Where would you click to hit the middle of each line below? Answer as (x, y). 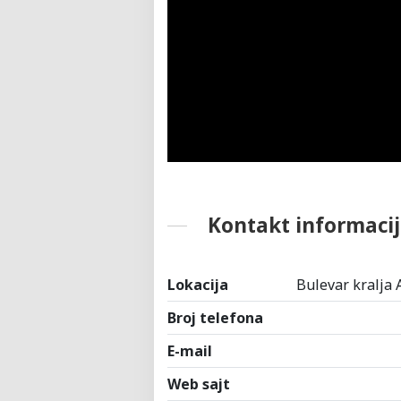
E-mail (190, 350)
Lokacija (198, 284)
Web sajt (199, 384)
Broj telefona (215, 317)
